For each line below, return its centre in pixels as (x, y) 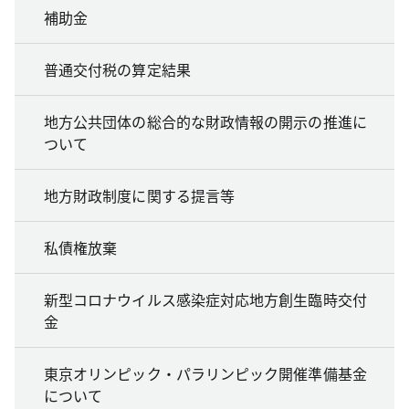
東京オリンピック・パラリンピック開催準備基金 (205, 373)
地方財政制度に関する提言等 (140, 195)
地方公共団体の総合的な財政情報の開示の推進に (205, 121)
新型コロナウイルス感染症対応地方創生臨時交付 (205, 299)
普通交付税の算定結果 (117, 69)
